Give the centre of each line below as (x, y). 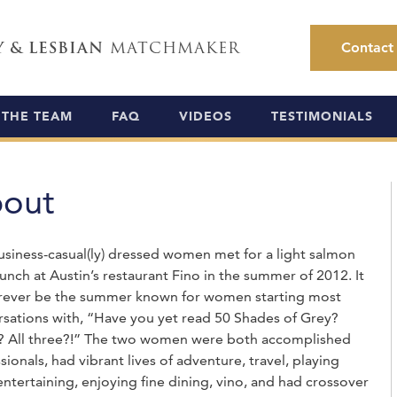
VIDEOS (205, 116)
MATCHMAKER (172, 47)
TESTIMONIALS (322, 116)
